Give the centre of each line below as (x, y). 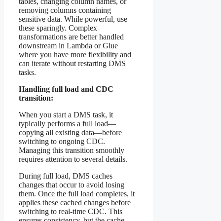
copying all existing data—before (70, 132)
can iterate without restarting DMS (72, 63)
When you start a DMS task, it (66, 114)
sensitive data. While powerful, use (73, 19)
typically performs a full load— (67, 123)
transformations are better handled (71, 37)
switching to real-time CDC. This (71, 211)
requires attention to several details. (73, 159)
